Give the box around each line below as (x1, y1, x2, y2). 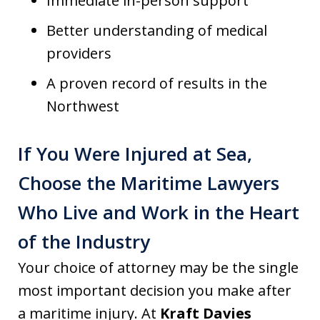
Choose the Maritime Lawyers (18, 169, 279, 196)
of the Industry (18, 228, 150, 254)
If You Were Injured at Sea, (18, 140, 252, 166)
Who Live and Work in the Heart (18, 199, 299, 225)
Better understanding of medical (46, 20, 267, 40)
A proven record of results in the (46, 73, 267, 93)
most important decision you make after (18, 280, 291, 300)
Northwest (46, 96, 119, 116)
